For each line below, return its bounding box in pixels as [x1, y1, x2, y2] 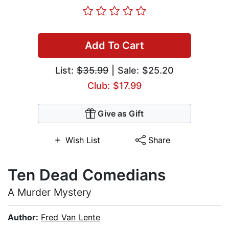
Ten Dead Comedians [8, 166, 166, 185]
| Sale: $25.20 [108, 65, 174, 76]
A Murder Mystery [8, 186, 91, 199]
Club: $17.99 [87, 80, 142, 91]
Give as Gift [98, 108, 144, 119]
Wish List [65, 135, 100, 146]
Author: [8, 212, 41, 223]
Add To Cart [85, 39, 144, 52]
